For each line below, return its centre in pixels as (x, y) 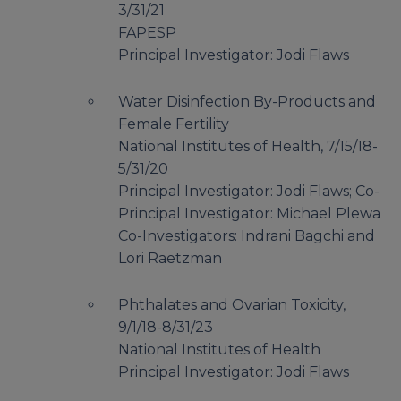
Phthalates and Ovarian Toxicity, (232, 305)
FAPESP (147, 33)
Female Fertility (174, 124)
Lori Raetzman (170, 259)
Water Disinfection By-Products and (247, 102)
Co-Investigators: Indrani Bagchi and (247, 236)
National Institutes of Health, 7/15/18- (248, 147)
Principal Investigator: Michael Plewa (249, 214)
